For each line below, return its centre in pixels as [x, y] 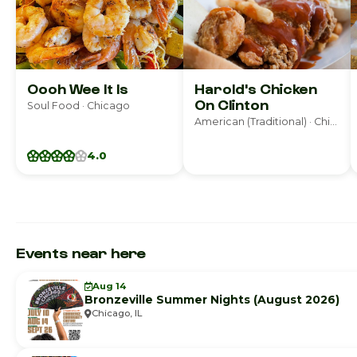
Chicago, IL [117, 313]
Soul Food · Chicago [78, 106]
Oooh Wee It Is [78, 88]
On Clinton [231, 104]
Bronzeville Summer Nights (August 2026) [212, 300]
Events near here [81, 252]
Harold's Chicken [256, 88]
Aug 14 [109, 286]
